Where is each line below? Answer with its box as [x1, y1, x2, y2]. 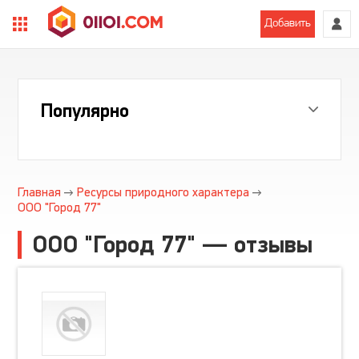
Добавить [264, 18, 311, 30]
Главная [18, 184, 62, 200]
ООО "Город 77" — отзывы [32, 230, 313, 260]
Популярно [41, 99, 130, 123]
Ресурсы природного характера [77, 184, 250, 200]
